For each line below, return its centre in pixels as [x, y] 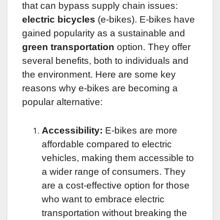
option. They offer [152, 47]
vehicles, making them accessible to [118, 158]
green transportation [68, 47]
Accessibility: [72, 131]
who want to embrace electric [103, 199]
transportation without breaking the [114, 213]
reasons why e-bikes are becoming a [100, 88]
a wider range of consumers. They [114, 172]
